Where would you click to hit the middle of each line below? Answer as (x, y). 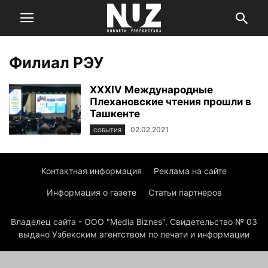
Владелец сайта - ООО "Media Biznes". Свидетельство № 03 (134, 222)
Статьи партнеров (185, 193)
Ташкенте (115, 114)
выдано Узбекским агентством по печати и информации (134, 234)
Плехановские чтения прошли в (170, 102)
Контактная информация (92, 171)
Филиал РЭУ (56, 63)
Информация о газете (91, 193)
